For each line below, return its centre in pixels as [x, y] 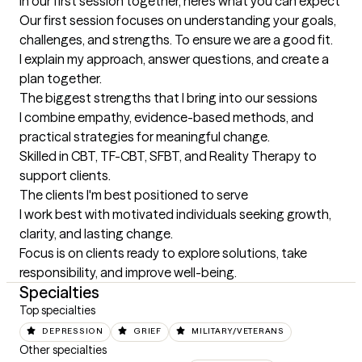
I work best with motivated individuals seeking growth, [175, 215]
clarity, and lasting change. [96, 234]
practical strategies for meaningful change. [145, 137]
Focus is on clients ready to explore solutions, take [163, 253]
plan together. [61, 79]
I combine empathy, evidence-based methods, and [166, 118]
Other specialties [63, 349]
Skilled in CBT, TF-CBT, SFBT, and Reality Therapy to [168, 156]
